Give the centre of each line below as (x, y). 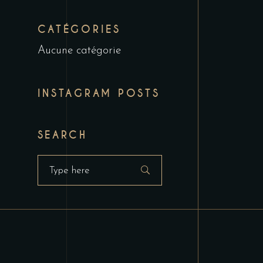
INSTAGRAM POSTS (99, 93)
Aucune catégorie (79, 51)
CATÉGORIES (79, 29)
